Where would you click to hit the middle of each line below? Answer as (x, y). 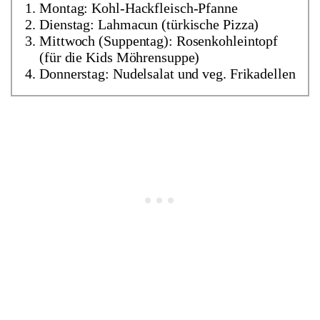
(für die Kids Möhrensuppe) (120, 57)
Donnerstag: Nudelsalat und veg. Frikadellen (167, 73)
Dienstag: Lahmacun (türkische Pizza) (149, 24)
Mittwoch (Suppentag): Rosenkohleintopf (159, 40)
